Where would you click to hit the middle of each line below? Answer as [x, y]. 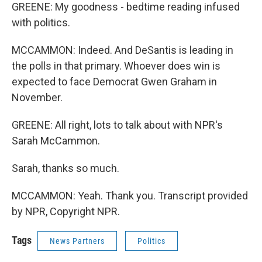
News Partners [77, 241]
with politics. [41, 23]
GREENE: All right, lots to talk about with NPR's [117, 125]
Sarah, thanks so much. [65, 168]
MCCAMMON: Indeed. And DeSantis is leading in [123, 50]
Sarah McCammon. [56, 141]
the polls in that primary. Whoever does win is [116, 66]
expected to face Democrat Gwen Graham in [114, 82]
